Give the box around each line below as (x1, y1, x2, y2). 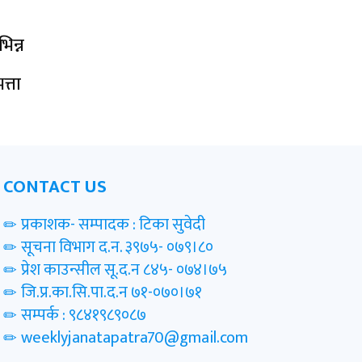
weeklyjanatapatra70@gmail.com (20, 323, 248, 351)
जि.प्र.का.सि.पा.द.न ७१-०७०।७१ (20, 278, 202, 306)
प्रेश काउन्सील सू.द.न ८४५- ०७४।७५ (20, 255, 227, 284)
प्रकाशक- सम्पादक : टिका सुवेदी (20, 210, 205, 238)
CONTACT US (2, 171, 107, 202)
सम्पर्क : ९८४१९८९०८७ (20, 301, 146, 329)
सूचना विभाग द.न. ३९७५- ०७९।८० (20, 233, 213, 261)
